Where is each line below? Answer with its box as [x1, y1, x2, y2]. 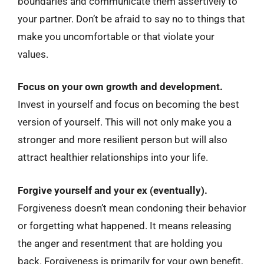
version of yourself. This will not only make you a [18, 116, 232, 128]
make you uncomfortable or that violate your [18, 30, 214, 42]
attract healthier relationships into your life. [18, 151, 208, 163]
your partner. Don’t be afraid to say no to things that [18, 12, 245, 25]
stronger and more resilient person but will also [18, 134, 227, 146]
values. [18, 48, 48, 60]
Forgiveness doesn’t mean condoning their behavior [18, 202, 246, 214]
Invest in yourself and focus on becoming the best [18, 98, 239, 110]
